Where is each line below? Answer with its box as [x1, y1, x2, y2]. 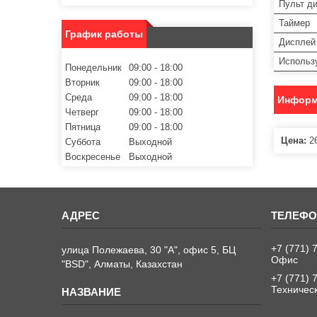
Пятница [65, 122, 100, 133]
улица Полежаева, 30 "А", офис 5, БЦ [62, 244, 236, 256]
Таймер [279, 18, 310, 29]
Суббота [65, 137, 100, 148]
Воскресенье [65, 151, 120, 163]
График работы [65, 28, 143, 40]
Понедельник [65, 62, 122, 74]
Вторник [65, 77, 100, 88]
